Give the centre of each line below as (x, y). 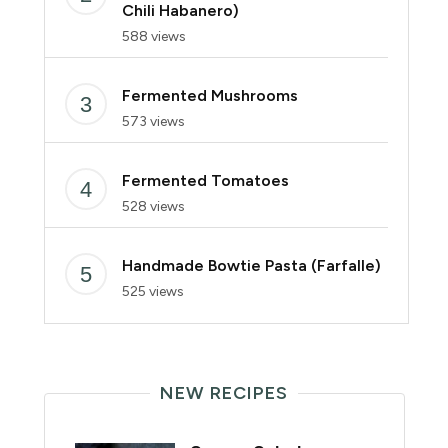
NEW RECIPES (224, 392)
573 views (153, 121)
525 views (152, 291)
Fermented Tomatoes (205, 180)
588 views (153, 36)
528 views (153, 206)
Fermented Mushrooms (209, 95)
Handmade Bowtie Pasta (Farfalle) (251, 265)
